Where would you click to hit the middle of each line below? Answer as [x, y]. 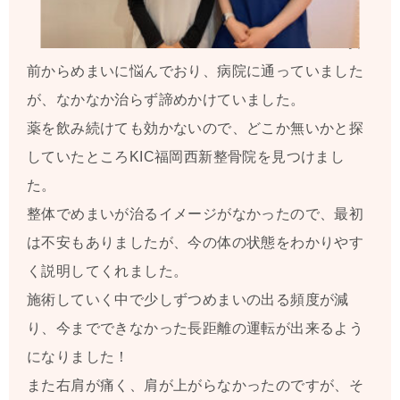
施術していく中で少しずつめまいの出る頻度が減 [188, 300]
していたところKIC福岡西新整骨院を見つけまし [186, 157]
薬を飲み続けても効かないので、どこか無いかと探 [196, 129]
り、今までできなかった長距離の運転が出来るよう [196, 329]
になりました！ [78, 357]
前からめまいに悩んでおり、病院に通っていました [196, 71]
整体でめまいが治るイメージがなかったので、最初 [196, 214]
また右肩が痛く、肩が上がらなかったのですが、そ [196, 386]
